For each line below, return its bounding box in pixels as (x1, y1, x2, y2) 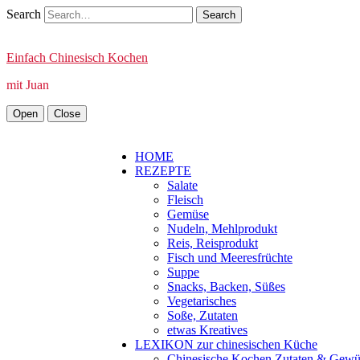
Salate (167, 178, 198, 192)
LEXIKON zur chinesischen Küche (135, 337, 317, 351)
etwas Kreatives (167, 323, 247, 337)
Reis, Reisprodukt (167, 236, 258, 250)
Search (6, 7, 41, 21)
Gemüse (167, 207, 209, 221)
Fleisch (167, 193, 203, 207)
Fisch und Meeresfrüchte (167, 251, 292, 264)
